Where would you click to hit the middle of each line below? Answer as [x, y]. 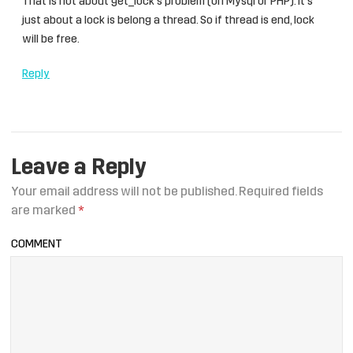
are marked [45, 211]
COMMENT [37, 244]
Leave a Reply [79, 168]
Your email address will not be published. [124, 192]
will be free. [51, 39]
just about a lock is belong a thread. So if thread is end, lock [168, 20]
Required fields [280, 192]
